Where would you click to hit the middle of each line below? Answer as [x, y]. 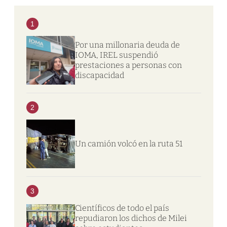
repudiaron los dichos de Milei [131, 218]
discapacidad [99, 75]
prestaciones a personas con [128, 65]
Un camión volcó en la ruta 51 [128, 144]
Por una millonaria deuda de [127, 45]
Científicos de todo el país [122, 208]
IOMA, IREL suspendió [116, 55]
